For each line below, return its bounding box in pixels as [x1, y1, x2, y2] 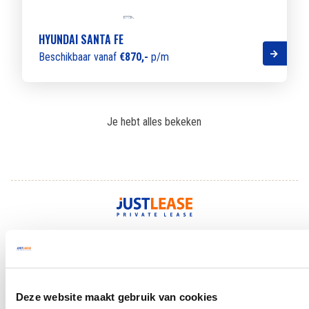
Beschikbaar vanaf [39, 50, 119, 64]
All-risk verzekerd [72, 236, 139, 248]
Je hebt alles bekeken [107, 115, 202, 129]
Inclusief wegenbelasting [158, 236, 257, 248]
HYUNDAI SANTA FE [39, 31, 123, 48]
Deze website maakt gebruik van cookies [16, 291, 218, 303]
